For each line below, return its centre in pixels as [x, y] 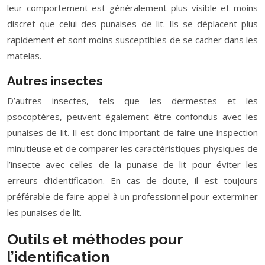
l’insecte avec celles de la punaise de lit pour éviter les [132, 164]
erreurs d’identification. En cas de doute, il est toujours [132, 180]
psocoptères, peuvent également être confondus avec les [132, 117]
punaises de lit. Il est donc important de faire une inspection [132, 132]
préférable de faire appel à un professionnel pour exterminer [132, 196]
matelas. [24, 56]
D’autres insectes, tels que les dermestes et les [132, 101]
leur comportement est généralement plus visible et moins [132, 8]
